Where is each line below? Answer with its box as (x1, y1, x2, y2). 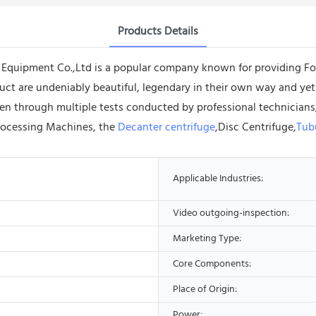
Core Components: (173, 255, 251, 272)
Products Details (118, 22, 198, 41)
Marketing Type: (173, 230, 241, 247)
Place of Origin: (173, 281, 237, 298)
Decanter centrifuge (118, 118, 215, 137)
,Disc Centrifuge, (215, 118, 296, 137)
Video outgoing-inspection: (173, 205, 289, 221)
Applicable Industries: (173, 170, 263, 187)
